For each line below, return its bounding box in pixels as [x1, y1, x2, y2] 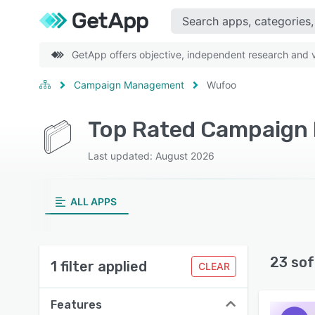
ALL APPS [70, 195, 117, 207]
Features [51, 298, 102, 311]
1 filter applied [51, 258, 147, 275]
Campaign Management [74, 79, 184, 91]
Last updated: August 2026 [87, 150, 214, 162]
